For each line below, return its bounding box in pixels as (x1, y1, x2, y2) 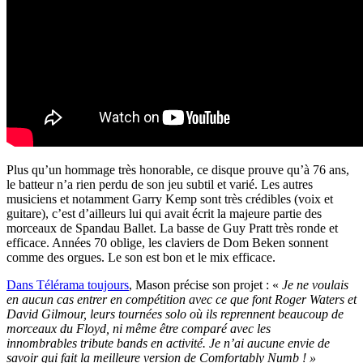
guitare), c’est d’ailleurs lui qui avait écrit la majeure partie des (6, 207, 322, 221)
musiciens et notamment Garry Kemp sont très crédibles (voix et (6, 192, 333, 207)
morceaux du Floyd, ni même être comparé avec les (6, 322, 271, 336)
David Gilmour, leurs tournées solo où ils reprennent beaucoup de (6, 307, 344, 322)
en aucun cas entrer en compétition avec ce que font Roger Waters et (6, 293, 357, 307)
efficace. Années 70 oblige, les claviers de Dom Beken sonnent (6, 236, 328, 250)
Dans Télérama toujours (6, 278, 129, 293)
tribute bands (80, 336, 147, 351)
